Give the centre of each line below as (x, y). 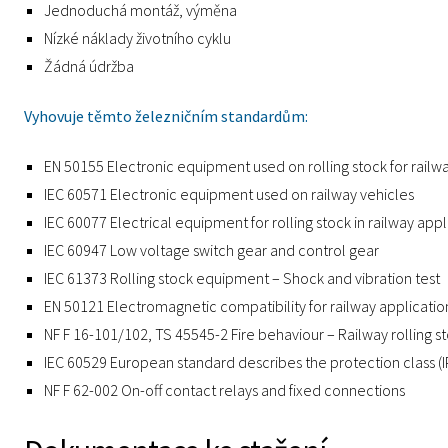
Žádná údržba (89, 66)
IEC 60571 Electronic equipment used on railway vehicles (229, 194)
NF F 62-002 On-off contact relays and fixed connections (224, 390)
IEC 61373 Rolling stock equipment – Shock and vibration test (242, 278)
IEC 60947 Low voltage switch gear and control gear (211, 250)
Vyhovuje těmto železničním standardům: (166, 116)
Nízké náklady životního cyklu (137, 38)
